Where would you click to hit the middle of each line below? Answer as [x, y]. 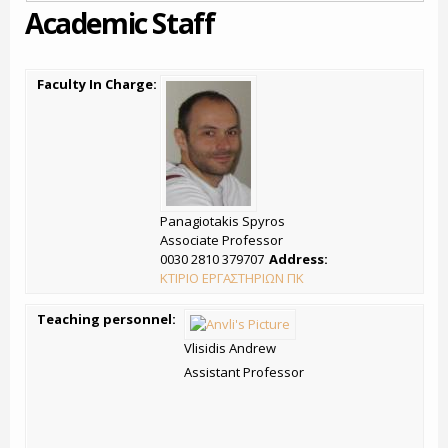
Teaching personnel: [108, 319]
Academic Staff [120, 23]
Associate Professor [221, 240]
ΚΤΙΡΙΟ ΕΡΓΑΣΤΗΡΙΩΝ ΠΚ [232, 278]
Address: [300, 259]
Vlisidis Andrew [230, 348]
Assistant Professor [244, 372]
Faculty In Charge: [98, 84]
